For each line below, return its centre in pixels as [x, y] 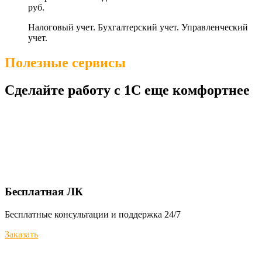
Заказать [21, 234]
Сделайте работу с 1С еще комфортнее [127, 90]
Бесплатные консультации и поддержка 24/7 [93, 214]
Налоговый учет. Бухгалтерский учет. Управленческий [138, 27]
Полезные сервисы [65, 63]
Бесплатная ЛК [44, 191]
